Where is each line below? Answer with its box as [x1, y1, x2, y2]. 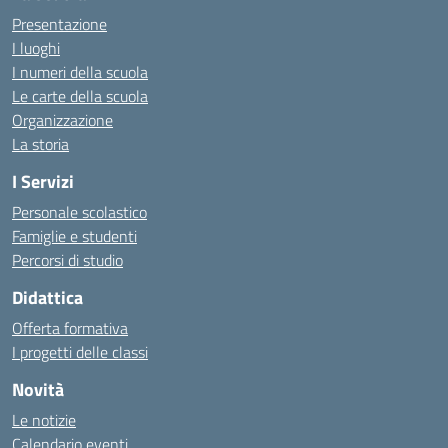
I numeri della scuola [12, 60, 148, 84]
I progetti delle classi [12, 340, 148, 364]
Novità [12, 376, 64, 403]
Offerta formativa [12, 316, 128, 340]
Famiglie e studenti [12, 224, 137, 248]
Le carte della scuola [12, 84, 148, 108]
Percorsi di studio [12, 248, 123, 272]
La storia [12, 132, 69, 156]
